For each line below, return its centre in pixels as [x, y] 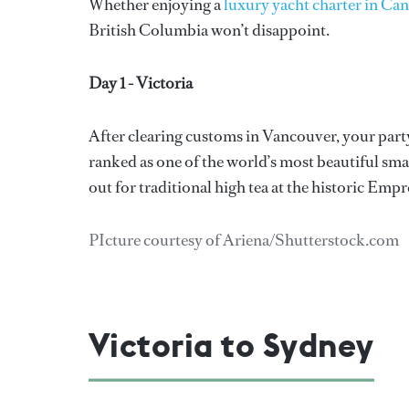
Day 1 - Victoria [141, 83]
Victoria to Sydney [231, 345]
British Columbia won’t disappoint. [209, 30]
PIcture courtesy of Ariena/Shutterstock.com [244, 240]
